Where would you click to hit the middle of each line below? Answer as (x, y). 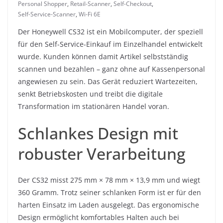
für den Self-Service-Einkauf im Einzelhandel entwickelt (110, 44)
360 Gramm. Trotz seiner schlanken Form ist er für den (110, 193)
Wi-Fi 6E (90, 14)
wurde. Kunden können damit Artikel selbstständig (103, 57)
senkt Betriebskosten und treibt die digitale (90, 94)
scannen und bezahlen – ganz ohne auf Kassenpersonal (111, 69)
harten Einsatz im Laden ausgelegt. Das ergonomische (109, 205)
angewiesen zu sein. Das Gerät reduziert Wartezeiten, (108, 82)
